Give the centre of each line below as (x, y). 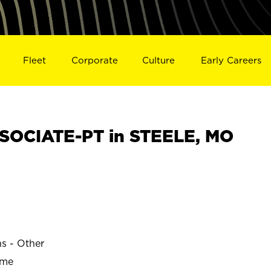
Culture (159, 60)
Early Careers (231, 60)
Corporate (94, 60)
